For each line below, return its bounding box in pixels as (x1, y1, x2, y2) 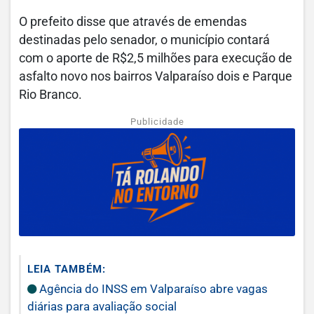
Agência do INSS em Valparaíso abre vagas (36, 281, 268, 296)
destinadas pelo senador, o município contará (19, 33, 270, 48)
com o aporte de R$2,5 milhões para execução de (19, 51, 292, 66)
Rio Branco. (19, 88, 82, 102)
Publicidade (130, 116, 184, 128)
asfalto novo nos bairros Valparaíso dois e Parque (19, 69, 292, 84)
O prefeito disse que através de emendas (19, 15, 247, 29)
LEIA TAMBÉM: (27, 262, 106, 275)
